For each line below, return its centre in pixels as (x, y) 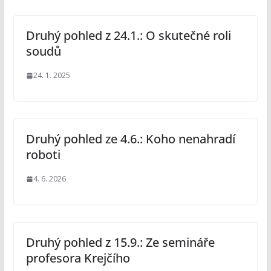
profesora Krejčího (78, 258)
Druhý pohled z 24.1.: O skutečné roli (128, 36)
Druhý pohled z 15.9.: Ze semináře (120, 243)
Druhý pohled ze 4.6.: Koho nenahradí (130, 139)
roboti (43, 155)
